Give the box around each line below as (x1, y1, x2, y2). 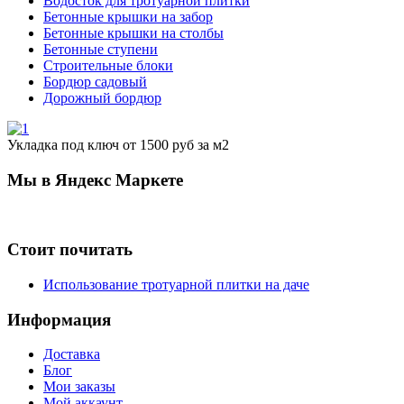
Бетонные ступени (43, 41, 158, 57)
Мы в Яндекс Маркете (7, 170, 183, 189)
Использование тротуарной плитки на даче (43, 276, 309, 292)
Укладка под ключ (7, 136, 123, 152)
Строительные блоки (43, 57, 173, 73)
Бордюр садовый (43, 73, 147, 89)
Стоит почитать (7, 240, 133, 260)
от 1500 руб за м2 (123, 136, 229, 152)
